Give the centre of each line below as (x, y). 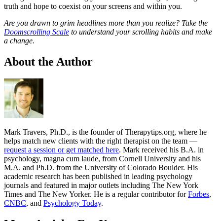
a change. (19, 41)
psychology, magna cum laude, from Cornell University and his (102, 158)
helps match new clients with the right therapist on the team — (101, 141)
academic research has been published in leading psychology (98, 176)
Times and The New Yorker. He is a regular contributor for (96, 194)
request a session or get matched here (61, 149)
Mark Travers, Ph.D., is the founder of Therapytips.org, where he (105, 132)
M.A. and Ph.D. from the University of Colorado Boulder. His (101, 167)
